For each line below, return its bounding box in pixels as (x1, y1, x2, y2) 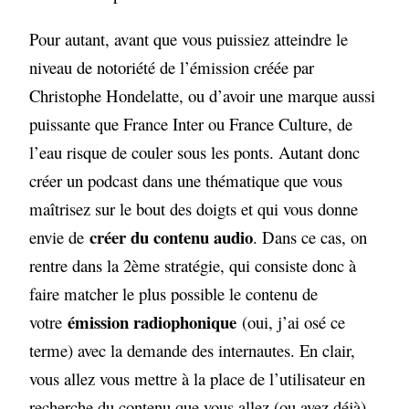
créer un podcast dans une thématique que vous (29, 169, 343, 193)
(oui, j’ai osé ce (236, 310, 346, 334)
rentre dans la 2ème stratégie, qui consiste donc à (29, 254, 357, 278)
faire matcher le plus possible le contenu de (29, 282, 319, 306)
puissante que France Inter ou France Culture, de (29, 112, 353, 136)
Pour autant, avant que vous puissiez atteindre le (29, 27, 349, 51)
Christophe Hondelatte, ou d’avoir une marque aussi (29, 84, 376, 108)
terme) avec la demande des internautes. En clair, (29, 339, 356, 362)
